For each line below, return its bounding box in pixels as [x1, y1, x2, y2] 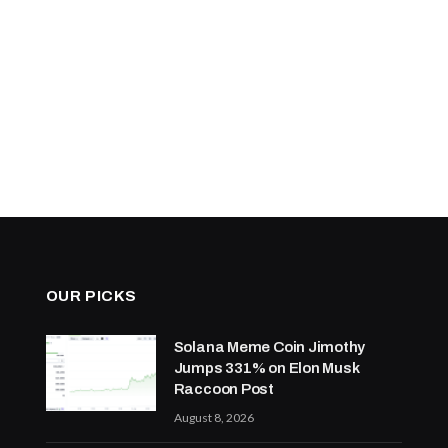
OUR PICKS [45, 287, 138, 304]
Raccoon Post [173, 380, 274, 397]
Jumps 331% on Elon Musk [173, 359, 360, 376]
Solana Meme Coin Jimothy [173, 338, 366, 355]
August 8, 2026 [173, 409, 254, 425]
